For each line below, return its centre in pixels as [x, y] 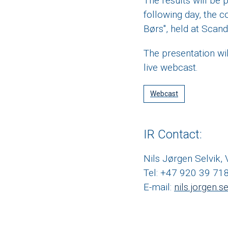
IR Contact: [173, 134]
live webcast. [172, 67]
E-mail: [159, 187]
